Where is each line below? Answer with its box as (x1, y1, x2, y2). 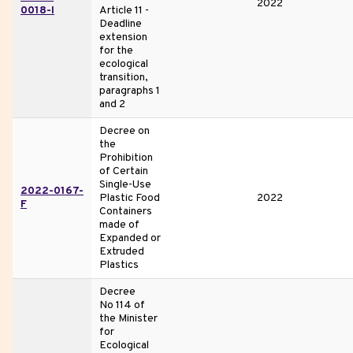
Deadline (99, 17, 142, 31)
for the (99, 43, 133, 58)
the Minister (99, 311, 158, 325)
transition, (99, 70, 148, 84)
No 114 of (99, 298, 145, 312)
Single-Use (99, 177, 151, 191)
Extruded (99, 244, 144, 258)
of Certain (99, 164, 148, 178)
